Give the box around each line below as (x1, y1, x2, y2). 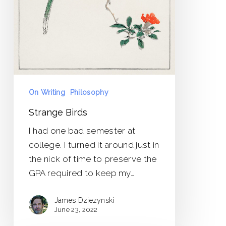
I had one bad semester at (28, 125, 136, 136)
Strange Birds (28, 106, 87, 118)
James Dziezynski (54, 196, 115, 204)
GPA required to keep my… (28, 167, 135, 178)
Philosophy (70, 88, 108, 96)
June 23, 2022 (54, 205, 98, 213)
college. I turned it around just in (28, 139, 159, 150)
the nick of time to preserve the (28, 153, 157, 164)
